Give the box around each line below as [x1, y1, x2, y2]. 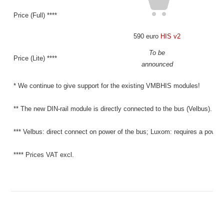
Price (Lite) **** [13, 54, 57, 62]
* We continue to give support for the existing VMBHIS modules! [13, 82, 200, 89]
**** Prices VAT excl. [13, 151, 74, 158]
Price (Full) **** [13, 11, 57, 19]
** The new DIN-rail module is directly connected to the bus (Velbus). [13, 105, 212, 112]
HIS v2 [160, 32, 181, 40]
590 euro [133, 32, 161, 40]
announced [141, 60, 173, 68]
